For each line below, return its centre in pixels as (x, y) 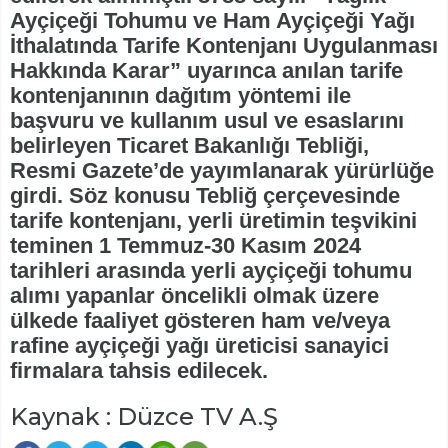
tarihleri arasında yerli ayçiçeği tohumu (211, 271)
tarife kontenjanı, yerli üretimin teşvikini (213, 221)
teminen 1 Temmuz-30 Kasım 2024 (185, 246)
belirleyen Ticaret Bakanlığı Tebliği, (189, 146)
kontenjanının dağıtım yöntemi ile (180, 96)
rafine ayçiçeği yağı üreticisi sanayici (199, 346)
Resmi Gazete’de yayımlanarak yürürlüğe (222, 171)
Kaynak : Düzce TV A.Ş (144, 417)
